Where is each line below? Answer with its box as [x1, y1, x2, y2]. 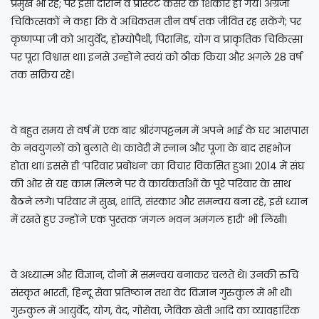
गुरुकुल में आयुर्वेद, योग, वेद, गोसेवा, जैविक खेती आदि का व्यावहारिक [11, 303, 300, 318]
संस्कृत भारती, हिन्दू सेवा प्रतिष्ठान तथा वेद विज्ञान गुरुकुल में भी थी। [11, 285, 292, 300]
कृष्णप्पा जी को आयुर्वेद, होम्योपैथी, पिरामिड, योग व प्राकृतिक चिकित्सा [11, 31, 303, 46]
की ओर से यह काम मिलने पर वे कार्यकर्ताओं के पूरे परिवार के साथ [11, 176, 291, 191]
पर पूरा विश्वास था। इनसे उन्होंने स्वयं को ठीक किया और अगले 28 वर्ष [11, 49, 302, 64]
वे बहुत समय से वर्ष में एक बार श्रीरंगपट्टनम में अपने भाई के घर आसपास [11, 122, 308, 137]
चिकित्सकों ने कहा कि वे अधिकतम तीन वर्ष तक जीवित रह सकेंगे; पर [11, 14, 301, 28]
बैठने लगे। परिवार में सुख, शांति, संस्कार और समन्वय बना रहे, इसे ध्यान [11, 194, 308, 209]
